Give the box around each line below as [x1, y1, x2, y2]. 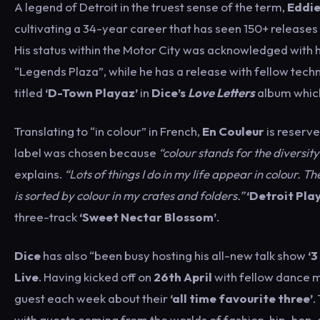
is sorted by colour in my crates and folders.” [14, 188, 246, 203]
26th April [154, 269, 212, 284]
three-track [14, 209, 79, 224]
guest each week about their [14, 291, 170, 306]
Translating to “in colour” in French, [14, 124, 202, 139]
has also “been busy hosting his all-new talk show [43, 248, 306, 263]
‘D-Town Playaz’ [43, 85, 138, 100]
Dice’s [151, 85, 188, 100]
